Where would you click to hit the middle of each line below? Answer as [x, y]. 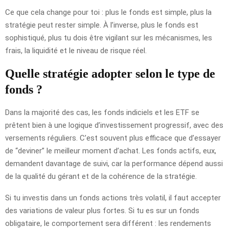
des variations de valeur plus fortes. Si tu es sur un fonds [102, 210]
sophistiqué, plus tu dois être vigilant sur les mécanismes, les [109, 38]
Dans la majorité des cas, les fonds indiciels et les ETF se [102, 112]
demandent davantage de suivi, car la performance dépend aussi [114, 163]
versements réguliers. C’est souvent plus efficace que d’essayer [113, 138]
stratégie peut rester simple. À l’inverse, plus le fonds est [102, 25]
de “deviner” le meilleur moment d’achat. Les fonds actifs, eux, [111, 151]
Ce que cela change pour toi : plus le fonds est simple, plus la [108, 12]
